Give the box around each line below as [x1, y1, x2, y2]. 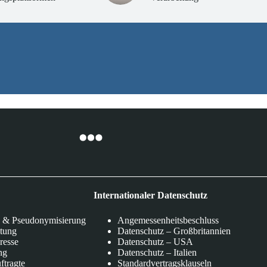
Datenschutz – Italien [117, 247, 197, 257]
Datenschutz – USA [117, 236, 193, 247]
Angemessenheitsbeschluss [117, 215, 219, 225]
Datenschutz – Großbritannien [117, 225, 231, 236]
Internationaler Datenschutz [93, 190, 207, 200]
